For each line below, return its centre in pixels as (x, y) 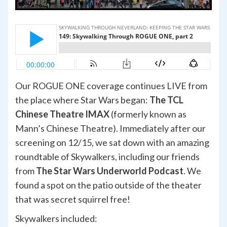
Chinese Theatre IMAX (62, 114)
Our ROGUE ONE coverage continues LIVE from (111, 85)
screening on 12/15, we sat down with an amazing (112, 142)
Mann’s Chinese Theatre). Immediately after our (110, 128)
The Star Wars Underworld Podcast (110, 171)
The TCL (166, 100)
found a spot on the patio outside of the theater (108, 185)
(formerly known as (148, 114)
